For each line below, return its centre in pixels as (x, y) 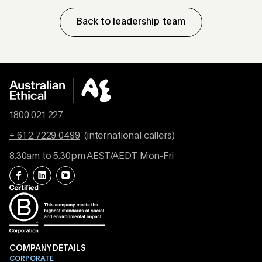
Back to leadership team (131, 23)
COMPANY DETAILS (48, 249)
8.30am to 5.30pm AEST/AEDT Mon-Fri (92, 157)
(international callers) (128, 137)
